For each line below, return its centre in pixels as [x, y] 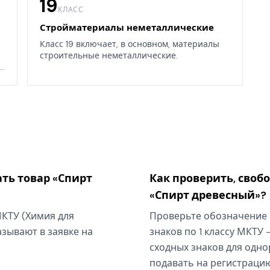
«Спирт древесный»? [208, 196]
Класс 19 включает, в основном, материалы [130, 44]
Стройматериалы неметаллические [127, 28]
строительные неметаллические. [109, 56]
